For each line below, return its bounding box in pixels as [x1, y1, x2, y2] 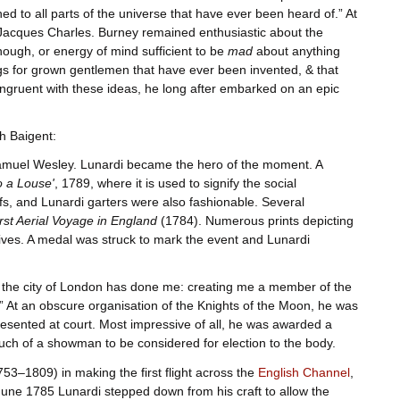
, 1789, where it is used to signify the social [54, 176, 296, 191]
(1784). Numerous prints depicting [156, 213, 354, 229]
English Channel [257, 364, 350, 379]
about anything [252, 43, 340, 58]
